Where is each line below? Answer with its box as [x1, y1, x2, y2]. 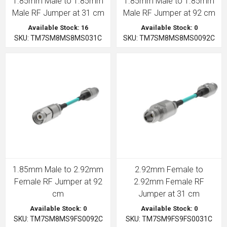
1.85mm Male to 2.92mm [13, 165, 103, 174]
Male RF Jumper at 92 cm [123, 8, 215, 18]
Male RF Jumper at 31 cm [12, 8, 104, 18]
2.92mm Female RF [134, 177, 204, 186]
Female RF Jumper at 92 [14, 177, 102, 186]
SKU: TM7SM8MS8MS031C [14, 34, 102, 42]
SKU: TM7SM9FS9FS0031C [126, 215, 212, 223]
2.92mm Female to [135, 165, 203, 174]
